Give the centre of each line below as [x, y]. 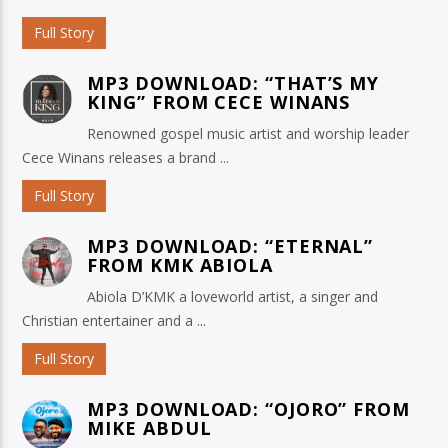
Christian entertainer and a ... [114, 321]
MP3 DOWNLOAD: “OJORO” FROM [248, 409]
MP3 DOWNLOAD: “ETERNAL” [230, 246]
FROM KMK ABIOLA [180, 265]
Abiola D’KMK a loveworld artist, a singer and [233, 297]
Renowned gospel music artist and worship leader [248, 134]
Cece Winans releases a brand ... [126, 158]
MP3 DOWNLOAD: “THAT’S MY [233, 83]
